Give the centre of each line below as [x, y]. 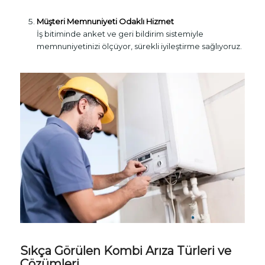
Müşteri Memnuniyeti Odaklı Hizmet [105, 22]
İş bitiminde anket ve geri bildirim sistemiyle [120, 34]
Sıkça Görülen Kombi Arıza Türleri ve [125, 251]
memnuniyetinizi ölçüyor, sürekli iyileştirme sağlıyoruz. [139, 46]
